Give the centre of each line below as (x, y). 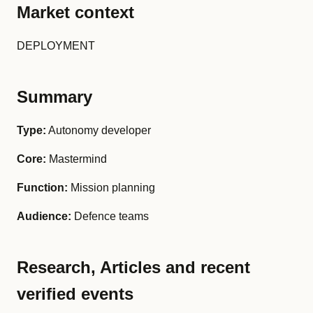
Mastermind (77, 159)
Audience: (44, 216)
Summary (54, 97)
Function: (42, 188)
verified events (75, 294)
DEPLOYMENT (56, 46)
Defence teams (110, 216)
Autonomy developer (99, 130)
